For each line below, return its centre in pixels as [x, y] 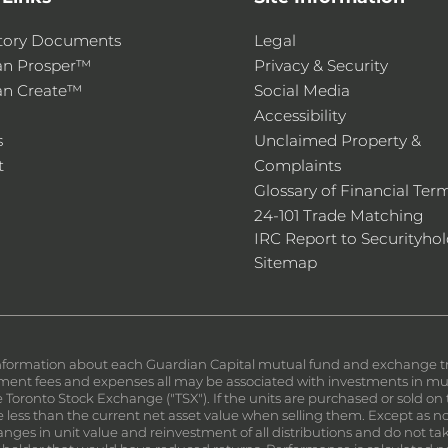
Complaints [297, 165]
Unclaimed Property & [337, 140]
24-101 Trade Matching [339, 215]
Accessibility [300, 115]
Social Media [302, 90]
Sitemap [285, 262]
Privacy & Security [321, 65]
